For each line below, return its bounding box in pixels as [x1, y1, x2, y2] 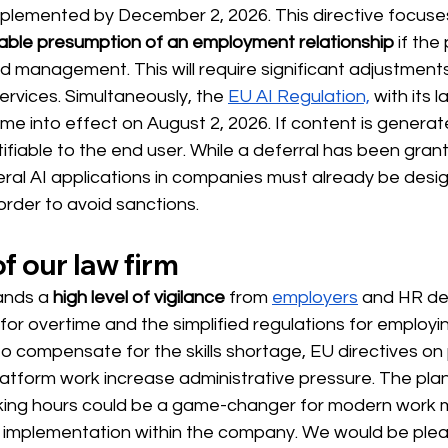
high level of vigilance [53, 287, 225, 307]
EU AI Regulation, [228, 86, 370, 106]
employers [272, 287, 358, 307]
